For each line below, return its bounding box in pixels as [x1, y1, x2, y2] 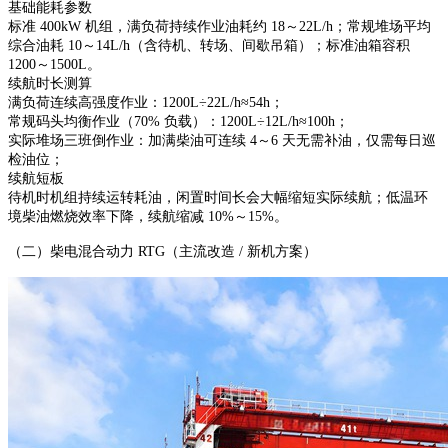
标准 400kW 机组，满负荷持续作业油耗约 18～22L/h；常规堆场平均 [8, 18, 431, 34]
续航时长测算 [8, 75, 92, 91]
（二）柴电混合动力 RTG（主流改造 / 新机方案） [8, 243, 317, 259]
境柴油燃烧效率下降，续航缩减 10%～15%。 [8, 208, 288, 224]
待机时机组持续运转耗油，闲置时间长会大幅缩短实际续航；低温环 [8, 189, 428, 205]
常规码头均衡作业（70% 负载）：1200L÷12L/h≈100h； [8, 113, 349, 129]
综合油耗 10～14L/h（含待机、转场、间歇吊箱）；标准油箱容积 [8, 37, 410, 53]
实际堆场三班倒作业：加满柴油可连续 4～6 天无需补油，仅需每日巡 [8, 132, 436, 148]
